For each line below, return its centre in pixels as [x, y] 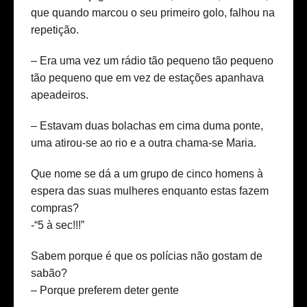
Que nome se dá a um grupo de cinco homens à [147, 174]
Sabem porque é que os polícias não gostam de [147, 256]
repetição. [55, 30]
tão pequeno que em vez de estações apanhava [147, 78]
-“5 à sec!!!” [58, 225]
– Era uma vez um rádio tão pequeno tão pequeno [152, 61]
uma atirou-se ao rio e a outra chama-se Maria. [144, 143]
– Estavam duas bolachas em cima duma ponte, [147, 126]
